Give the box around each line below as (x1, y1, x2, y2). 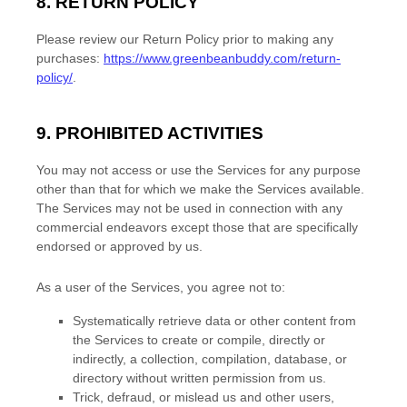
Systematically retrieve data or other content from (73, 313, 356, 329)
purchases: (36, 50, 104, 65)
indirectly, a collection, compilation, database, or (73, 352, 347, 367)
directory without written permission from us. (73, 371, 326, 386)
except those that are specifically (167, 220, 358, 235)
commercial (36, 220, 106, 235)
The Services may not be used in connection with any (36, 201, 342, 216)
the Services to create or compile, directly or (73, 333, 325, 348)
